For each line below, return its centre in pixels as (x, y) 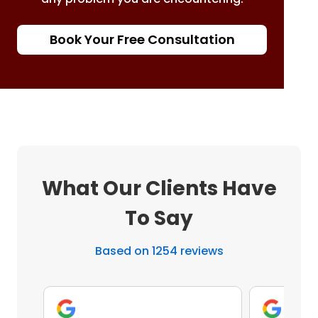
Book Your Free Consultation (142, 39)
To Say (159, 218)
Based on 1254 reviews (159, 251)
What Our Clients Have (159, 188)
